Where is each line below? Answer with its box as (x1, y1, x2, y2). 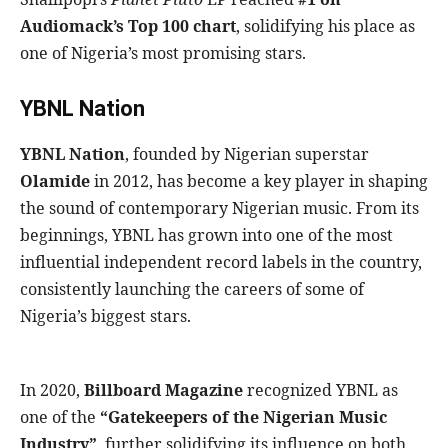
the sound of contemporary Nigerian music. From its (20, 197, 419, 220)
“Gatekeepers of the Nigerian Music (100, 406, 387, 429)
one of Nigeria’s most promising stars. (20, 42, 306, 65)
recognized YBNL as (243, 379, 398, 402)
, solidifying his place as (236, 15, 415, 38)
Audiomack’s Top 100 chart (20, 15, 236, 38)
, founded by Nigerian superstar (125, 143, 369, 166)
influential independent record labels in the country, (20, 251, 422, 274)
